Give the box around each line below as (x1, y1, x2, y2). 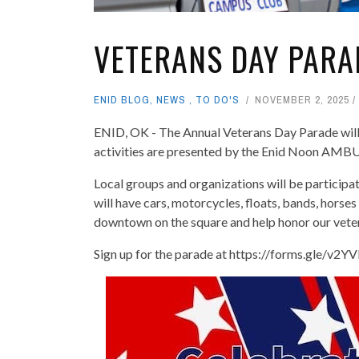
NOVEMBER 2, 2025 (255, 92, 349, 107)
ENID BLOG (94, 92, 150, 107)
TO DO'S (196, 92, 240, 107)
